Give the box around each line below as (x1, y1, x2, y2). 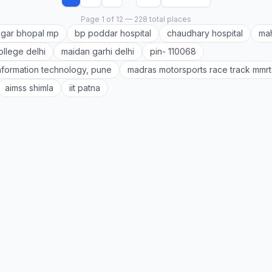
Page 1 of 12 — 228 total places (81, 15, 191, 24)
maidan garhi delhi (61, 46, 134, 56)
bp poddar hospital (75, 28, 151, 38)
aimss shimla (5, 83, 53, 93)
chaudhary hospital (167, 28, 243, 38)
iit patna (69, 83, 100, 93)
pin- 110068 (150, 46, 196, 56)
